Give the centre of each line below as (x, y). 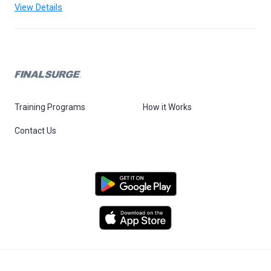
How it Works (167, 107)
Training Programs (50, 107)
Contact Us (35, 131)
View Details (38, 8)
